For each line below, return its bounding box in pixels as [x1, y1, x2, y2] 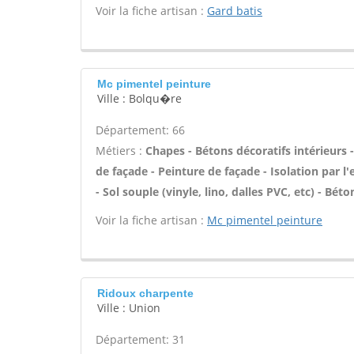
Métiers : [96, 143, 145, 158]
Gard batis [207, 3, 262, 18]
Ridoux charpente [97, 287, 194, 299]
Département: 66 [96, 122, 185, 137]
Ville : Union [97, 300, 160, 315]
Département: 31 [96, 332, 185, 347]
